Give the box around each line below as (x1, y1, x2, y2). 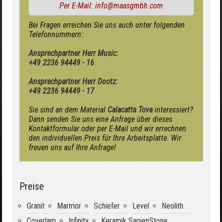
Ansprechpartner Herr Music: (29, 48, 118, 58)
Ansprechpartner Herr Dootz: (29, 76, 118, 86)
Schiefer (94, 201, 120, 211)
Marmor (57, 201, 81, 211)
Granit (27, 201, 45, 211)
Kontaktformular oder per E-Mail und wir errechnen (29, 123, 186, 133)
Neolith (162, 201, 183, 211)
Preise (19, 180, 44, 192)
